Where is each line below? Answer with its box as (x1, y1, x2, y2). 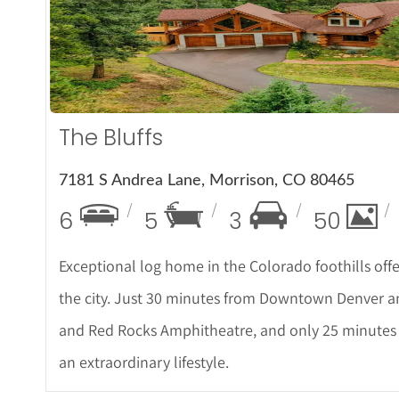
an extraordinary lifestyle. (59, 352, 229, 373)
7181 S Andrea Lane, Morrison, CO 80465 (59, 173, 354, 190)
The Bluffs (59, 122, 164, 154)
